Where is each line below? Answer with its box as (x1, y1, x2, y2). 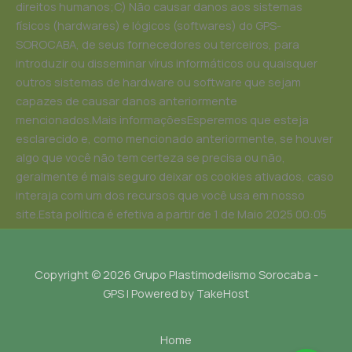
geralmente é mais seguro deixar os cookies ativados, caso (16, 168, 334, 185)
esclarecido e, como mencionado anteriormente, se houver (16, 130, 333, 147)
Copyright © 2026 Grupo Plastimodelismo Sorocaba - (34, 266, 318, 283)
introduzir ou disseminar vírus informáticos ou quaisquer (16, 55, 317, 71)
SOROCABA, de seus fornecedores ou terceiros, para (16, 36, 299, 53)
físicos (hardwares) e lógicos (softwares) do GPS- (16, 17, 281, 34)
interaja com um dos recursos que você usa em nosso (16, 187, 305, 203)
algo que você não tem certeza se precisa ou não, (16, 149, 285, 166)
